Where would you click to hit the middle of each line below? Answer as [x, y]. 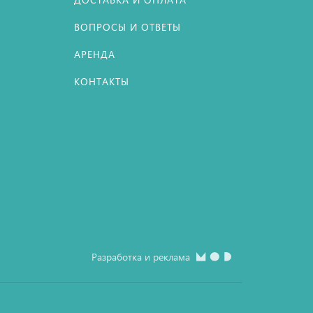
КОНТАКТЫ [102, 81]
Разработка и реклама [142, 257]
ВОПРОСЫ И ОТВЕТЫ [128, 27]
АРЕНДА [95, 54]
